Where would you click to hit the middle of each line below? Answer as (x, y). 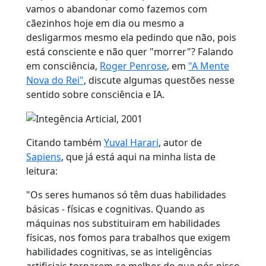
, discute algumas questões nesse (159, 80)
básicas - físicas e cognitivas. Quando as (115, 209)
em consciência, (63, 66)
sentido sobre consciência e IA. (95, 94)
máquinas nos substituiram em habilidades (123, 224)
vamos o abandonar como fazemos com (117, 9)
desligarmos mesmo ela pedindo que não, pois (131, 37)
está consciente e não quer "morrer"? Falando (130, 51)
